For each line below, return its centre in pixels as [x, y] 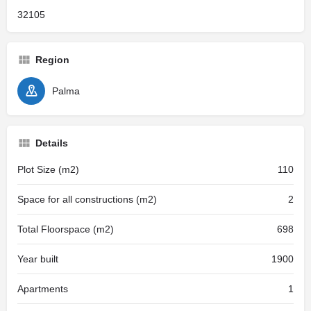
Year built [38, 259]
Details [52, 143]
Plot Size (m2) [48, 169]
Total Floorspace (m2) [66, 229]
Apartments [43, 288]
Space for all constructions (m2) [87, 199]
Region [52, 59]
